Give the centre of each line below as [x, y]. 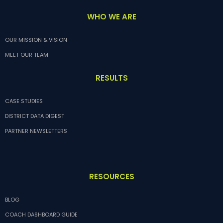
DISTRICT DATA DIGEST [35, 116]
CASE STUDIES [24, 101]
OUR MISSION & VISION [36, 40]
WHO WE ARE [111, 17]
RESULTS [111, 78]
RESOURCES [111, 177]
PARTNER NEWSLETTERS [36, 131]
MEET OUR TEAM [27, 55]
